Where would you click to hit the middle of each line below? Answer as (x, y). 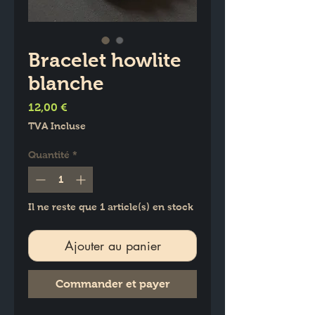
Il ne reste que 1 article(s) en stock (111, 207)
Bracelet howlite (105, 60)
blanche (66, 84)
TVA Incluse (57, 126)
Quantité (49, 155)
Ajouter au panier (112, 246)
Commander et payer (112, 284)
